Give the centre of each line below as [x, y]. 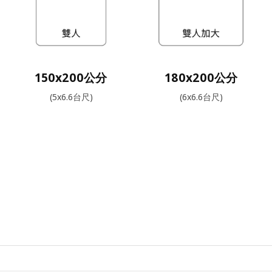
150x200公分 [71, 77]
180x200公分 [201, 77]
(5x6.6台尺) [71, 97]
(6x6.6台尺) [201, 97]
